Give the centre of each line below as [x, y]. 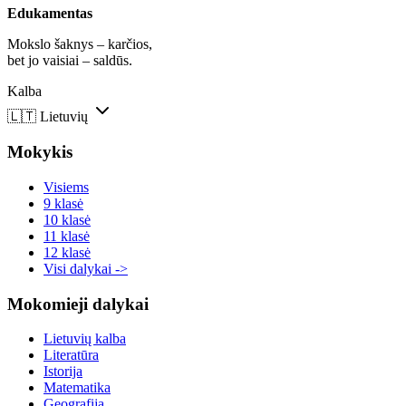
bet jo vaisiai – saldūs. [70, 61]
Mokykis [40, 152]
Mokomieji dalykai [78, 304]
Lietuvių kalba [85, 339]
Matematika [77, 388]
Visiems [66, 187]
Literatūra [71, 355]
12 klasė [67, 252]
